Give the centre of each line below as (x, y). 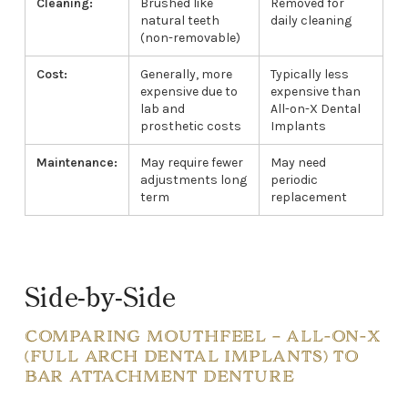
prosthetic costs (190, 127)
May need (298, 163)
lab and (162, 109)
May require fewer (191, 163)
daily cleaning (311, 21)
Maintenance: (76, 163)
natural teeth (179, 21)
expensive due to (189, 92)
